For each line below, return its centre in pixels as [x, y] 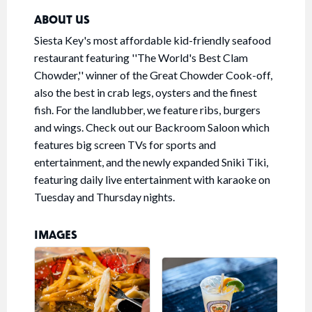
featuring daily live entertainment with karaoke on [152, 180]
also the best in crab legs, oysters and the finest [146, 93]
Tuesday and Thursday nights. [104, 197]
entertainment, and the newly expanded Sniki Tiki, [151, 162]
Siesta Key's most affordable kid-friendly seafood [153, 40]
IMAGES [56, 235]
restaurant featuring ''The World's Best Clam [141, 58]
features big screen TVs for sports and [125, 145]
